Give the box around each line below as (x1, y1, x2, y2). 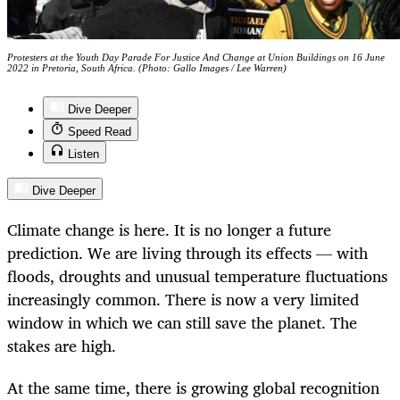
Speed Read (68, 125, 131, 139)
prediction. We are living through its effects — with (7, 239, 368, 267)
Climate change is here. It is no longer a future (7, 216, 331, 244)
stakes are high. (7, 332, 116, 360)
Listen (68, 147, 99, 162)
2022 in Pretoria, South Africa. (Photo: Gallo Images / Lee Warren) (7, 62, 287, 74)
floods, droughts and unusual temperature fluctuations (7, 262, 387, 290)
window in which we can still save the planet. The (7, 309, 357, 337)
